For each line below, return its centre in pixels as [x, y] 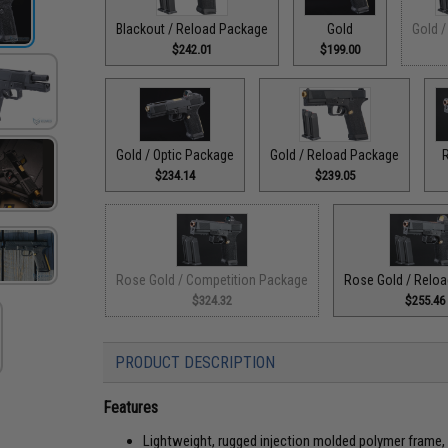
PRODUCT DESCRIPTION [195, 362]
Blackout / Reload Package [192, 29]
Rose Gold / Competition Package [212, 280]
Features [131, 407]
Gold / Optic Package [175, 154]
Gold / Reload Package [335, 154]
